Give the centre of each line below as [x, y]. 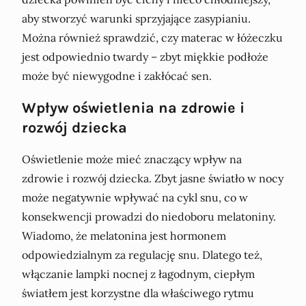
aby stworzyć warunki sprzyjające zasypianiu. [136, 19]
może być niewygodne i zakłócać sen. [117, 76]
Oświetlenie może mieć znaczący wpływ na [132, 159]
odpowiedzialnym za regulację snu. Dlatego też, [142, 255]
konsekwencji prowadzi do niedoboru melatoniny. [149, 217]
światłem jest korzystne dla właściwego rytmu [138, 293]
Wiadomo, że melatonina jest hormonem [124, 236]
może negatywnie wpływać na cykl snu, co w [135, 198]
